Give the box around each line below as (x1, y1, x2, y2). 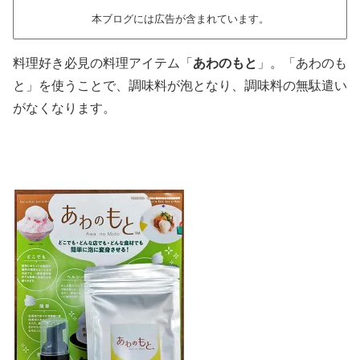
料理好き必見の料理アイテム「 (13, 55, 193, 70)
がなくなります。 (13, 100, 116, 115)
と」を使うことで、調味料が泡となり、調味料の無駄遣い (13, 78, 347, 92)
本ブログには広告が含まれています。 (91, 12, 269, 25)
